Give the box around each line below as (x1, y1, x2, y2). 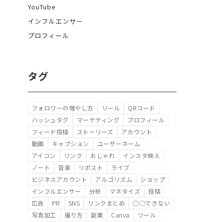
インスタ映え (123, 151, 161, 160)
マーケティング (76, 115, 120, 124)
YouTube (28, 2, 56, 11)
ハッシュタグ (32, 115, 69, 124)
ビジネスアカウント (32, 175, 88, 183)
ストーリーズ (76, 127, 113, 136)
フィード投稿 (32, 127, 69, 136)
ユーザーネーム (97, 139, 141, 148)
